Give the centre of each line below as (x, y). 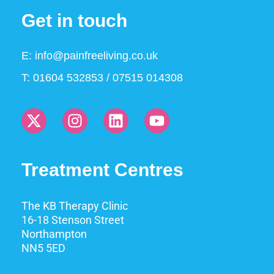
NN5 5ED (43, 248)
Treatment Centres (102, 169)
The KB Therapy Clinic (75, 206)
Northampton (54, 234)
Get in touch (74, 21)
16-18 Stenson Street (73, 220)
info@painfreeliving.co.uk (96, 56)
